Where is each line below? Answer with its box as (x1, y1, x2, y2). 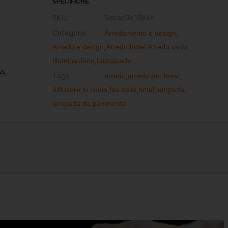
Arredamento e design (104, 29, 176, 37)
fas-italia (109, 85, 136, 94)
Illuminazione (52, 56, 95, 65)
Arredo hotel (105, 43, 146, 51)
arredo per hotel (127, 72, 180, 80)
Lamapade (96, 56, 131, 65)
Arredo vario (147, 43, 187, 51)
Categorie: (52, 29, 88, 37)
